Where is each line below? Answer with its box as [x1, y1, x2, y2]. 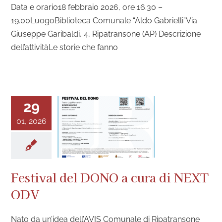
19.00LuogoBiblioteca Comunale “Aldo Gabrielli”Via [11, 16, 198, 25]
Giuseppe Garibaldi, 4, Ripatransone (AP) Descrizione [11, 29, 201, 39]
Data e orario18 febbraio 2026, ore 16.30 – [11, 2, 163, 12]
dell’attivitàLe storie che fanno [11, 43, 118, 52]
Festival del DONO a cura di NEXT [11, 168, 209, 186]
